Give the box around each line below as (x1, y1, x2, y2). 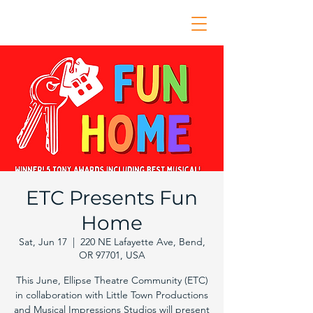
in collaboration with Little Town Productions (15, 289, 208, 301)
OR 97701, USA (78, 249, 145, 261)
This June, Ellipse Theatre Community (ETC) (15, 274, 208, 286)
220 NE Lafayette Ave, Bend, (80, 235, 205, 248)
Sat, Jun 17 (18, 235, 67, 248)
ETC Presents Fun (26, 186, 198, 210)
